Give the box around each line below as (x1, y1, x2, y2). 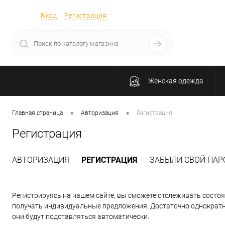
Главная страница (12, 109, 63, 117)
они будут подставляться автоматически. (12, 212, 149, 221)
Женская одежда (148, 77, 203, 85)
